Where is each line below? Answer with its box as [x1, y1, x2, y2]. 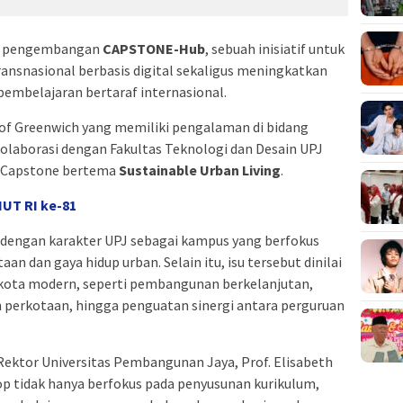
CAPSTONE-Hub [103, 40, 205, 58]
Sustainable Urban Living [119, 161, 281, 180]
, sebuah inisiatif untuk [205, 40, 345, 58]
